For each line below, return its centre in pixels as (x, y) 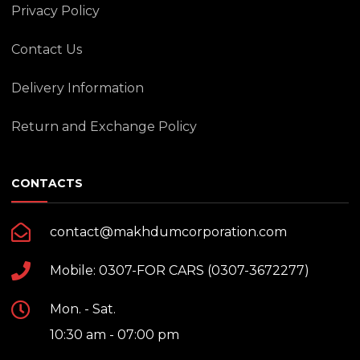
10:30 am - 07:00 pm (115, 334)
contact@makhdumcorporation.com (168, 231)
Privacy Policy (55, 10)
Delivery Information (78, 88)
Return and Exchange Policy (104, 126)
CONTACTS (47, 183)
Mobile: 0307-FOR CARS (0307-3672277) (180, 270)
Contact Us (47, 49)
